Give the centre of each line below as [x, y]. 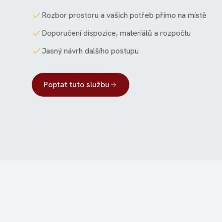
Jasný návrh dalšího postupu [90, 51]
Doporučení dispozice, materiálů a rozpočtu [116, 33]
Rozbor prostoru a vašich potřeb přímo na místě [124, 15]
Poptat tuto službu [77, 84]
